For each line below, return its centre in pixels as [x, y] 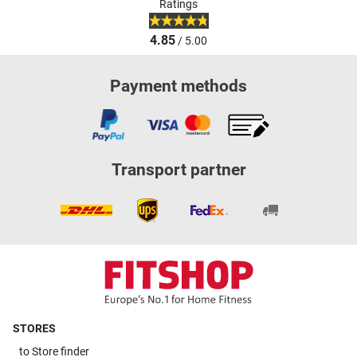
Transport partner [178, 170]
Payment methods [178, 86]
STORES [34, 329]
